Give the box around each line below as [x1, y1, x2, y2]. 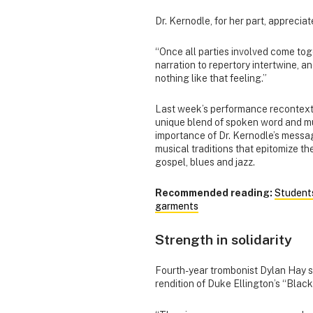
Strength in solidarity [155, 231, 292, 247]
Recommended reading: [155, 187, 275, 199]
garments [155, 201, 198, 212]
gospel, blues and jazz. [155, 156, 255, 168]
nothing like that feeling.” [155, 72, 267, 84]
